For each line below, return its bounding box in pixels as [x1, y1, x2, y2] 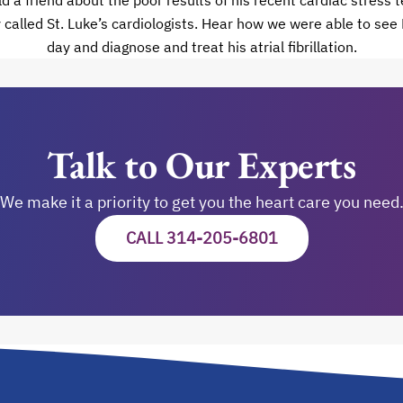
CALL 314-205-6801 [125, 228, 278, 248]
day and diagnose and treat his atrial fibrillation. [46, 38, 357, 56]
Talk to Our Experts [47, 140, 356, 190]
